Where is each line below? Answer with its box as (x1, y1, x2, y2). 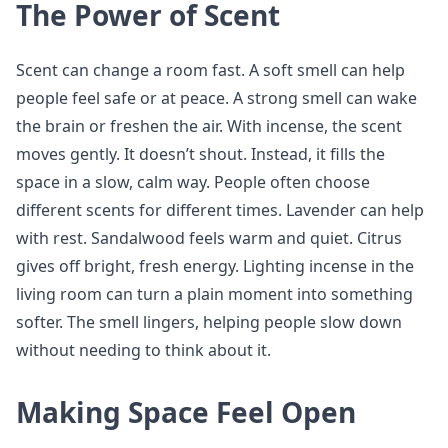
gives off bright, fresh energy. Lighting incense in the (16, 255, 414, 277)
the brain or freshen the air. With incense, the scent (16, 115, 402, 137)
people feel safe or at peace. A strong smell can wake (16, 87, 417, 109)
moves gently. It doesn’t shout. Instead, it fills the (16, 143, 385, 165)
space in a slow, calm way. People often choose (16, 171, 370, 193)
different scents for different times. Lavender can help (16, 199, 424, 221)
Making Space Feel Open (16, 393, 356, 431)
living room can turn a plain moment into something (16, 283, 413, 305)
